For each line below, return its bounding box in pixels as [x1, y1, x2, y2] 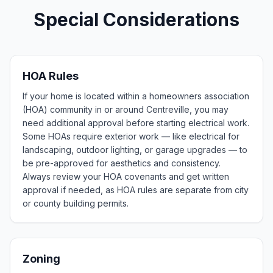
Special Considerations [34, 9, 239, 30]
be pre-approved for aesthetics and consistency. [23, 158, 221, 168]
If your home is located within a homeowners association [23, 91, 249, 101]
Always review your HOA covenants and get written [23, 171, 229, 182]
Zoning [23, 252, 60, 265]
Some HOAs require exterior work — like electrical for [23, 131, 239, 141]
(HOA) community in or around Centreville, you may [23, 104, 229, 115]
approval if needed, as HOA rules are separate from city [23, 185, 249, 195]
